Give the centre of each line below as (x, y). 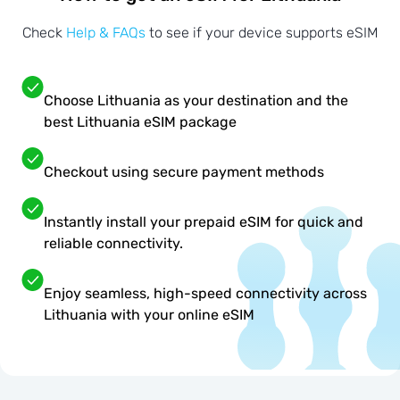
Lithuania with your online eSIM (149, 315)
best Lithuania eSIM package (140, 122)
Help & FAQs (106, 33)
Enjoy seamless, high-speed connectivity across (205, 294)
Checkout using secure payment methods (184, 172)
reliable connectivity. (113, 244)
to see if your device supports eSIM (262, 33)
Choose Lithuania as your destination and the (196, 101)
